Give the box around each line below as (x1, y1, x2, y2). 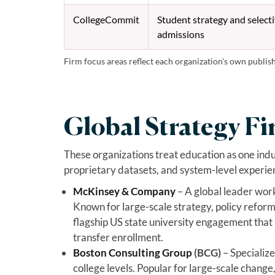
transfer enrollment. (72, 230, 163, 244)
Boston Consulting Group (72, 246, 192, 259)
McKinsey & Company (72, 184, 176, 198)
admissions (157, 28, 204, 40)
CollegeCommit (72, 13, 139, 25)
